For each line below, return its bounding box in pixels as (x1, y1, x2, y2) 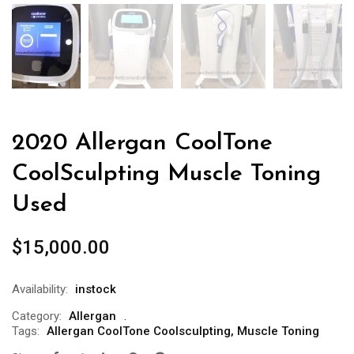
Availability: (12, 282, 68, 297)
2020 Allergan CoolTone (12, 131, 273, 156)
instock (75, 282, 116, 297)
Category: (12, 309, 62, 324)
